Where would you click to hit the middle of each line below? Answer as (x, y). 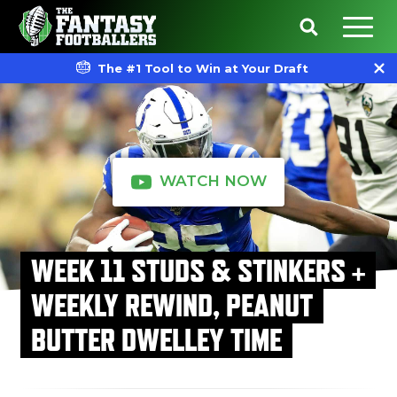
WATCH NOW (213, 180)
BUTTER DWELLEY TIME (156, 339)
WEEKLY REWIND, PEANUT (172, 305)
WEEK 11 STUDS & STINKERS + (198, 270)
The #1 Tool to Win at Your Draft (202, 68)
